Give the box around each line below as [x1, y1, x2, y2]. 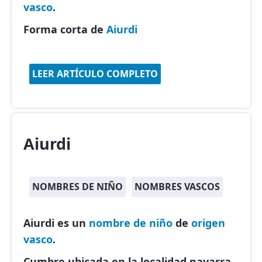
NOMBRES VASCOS [135, 180, 220, 193]
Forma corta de [23, 22, 106, 36]
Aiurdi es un [23, 216, 89, 230]
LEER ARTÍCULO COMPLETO [32, 67, 158, 80]
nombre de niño [89, 216, 173, 230]
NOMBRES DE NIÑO [32, 180, 123, 193]
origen [191, 216, 225, 230]
